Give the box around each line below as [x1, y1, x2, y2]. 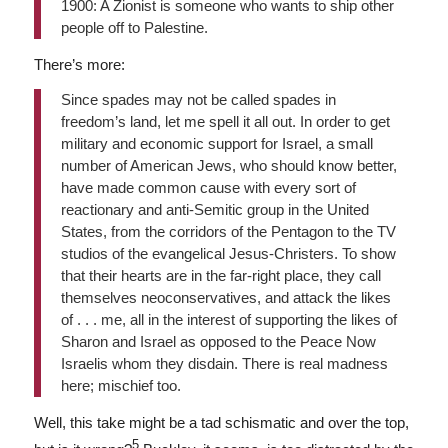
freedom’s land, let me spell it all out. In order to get [60, 113, 390, 130]
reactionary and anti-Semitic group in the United [60, 201, 369, 218]
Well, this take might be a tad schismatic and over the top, [33, 414, 409, 431]
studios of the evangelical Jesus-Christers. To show [60, 245, 396, 262]
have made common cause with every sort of [60, 179, 356, 196]
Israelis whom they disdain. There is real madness [60, 355, 388, 372]
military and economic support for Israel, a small [60, 135, 373, 152]
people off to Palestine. [60, 19, 208, 37]
